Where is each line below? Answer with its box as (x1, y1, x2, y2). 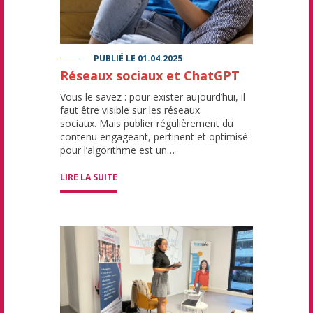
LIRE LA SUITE (60, 171, 117, 184)
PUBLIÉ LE (94, 52, 136, 65)
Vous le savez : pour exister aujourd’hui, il (60, 90, 245, 104)
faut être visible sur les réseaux (60, 103, 200, 117)
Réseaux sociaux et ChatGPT (60, 67, 240, 85)
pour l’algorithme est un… (60, 143, 175, 157)
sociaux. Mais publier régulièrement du (60, 117, 233, 131)
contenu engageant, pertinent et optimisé (60, 130, 248, 144)
